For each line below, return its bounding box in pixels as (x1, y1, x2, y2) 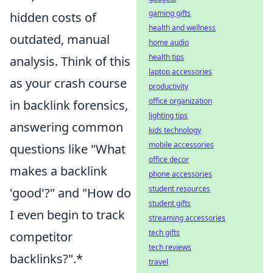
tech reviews (149, 242, 191, 252)
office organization (149, 96, 212, 106)
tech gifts (149, 227, 180, 238)
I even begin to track (10, 206, 125, 223)
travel (149, 257, 168, 267)
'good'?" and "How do (10, 184, 131, 201)
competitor (10, 228, 73, 245)
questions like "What (10, 140, 126, 157)
